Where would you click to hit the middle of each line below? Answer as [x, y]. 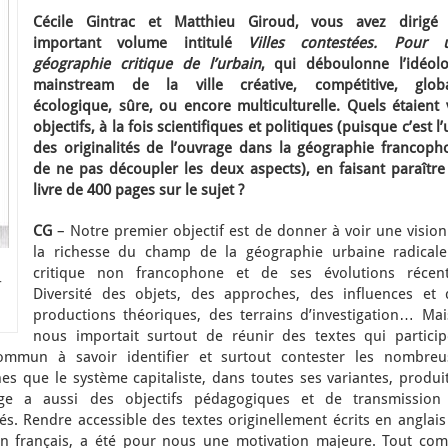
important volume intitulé [140, 43]
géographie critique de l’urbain [147, 64]
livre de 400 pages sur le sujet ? [138, 190]
